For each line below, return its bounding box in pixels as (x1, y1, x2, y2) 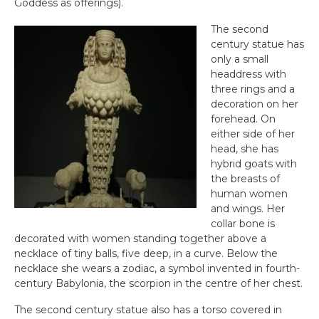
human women (211, 187, 288, 200)
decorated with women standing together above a (14, 232, 266, 245)
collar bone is (211, 217, 275, 230)
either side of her (211, 127, 295, 140)
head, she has (211, 142, 278, 155)
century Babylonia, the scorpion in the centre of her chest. (14, 277, 303, 290)
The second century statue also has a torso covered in (14, 303, 282, 316)
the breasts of (211, 172, 280, 185)
